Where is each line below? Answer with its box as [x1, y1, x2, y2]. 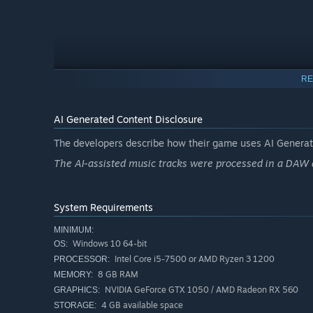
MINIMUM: [54, 224, 94, 235]
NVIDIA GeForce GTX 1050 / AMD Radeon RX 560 [103, 284, 298, 295]
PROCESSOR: [54, 254, 110, 264]
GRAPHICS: [54, 284, 100, 295]
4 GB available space [99, 299, 183, 310]
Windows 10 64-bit [71, 238, 147, 249]
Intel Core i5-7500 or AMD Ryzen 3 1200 [112, 253, 275, 264]
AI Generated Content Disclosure [54, 112, 203, 125]
